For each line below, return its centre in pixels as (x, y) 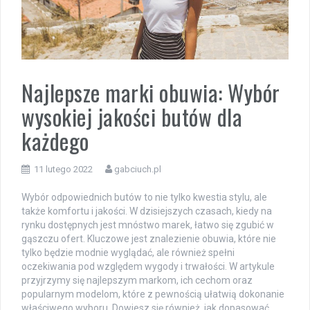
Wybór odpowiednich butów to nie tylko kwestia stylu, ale (144, 198)
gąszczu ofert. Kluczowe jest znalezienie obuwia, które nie (149, 239)
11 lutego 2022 (63, 170)
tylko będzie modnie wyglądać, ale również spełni (128, 253)
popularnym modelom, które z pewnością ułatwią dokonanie (153, 294)
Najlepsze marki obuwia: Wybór (151, 93)
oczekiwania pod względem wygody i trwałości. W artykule (148, 267)
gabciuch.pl (138, 170)
